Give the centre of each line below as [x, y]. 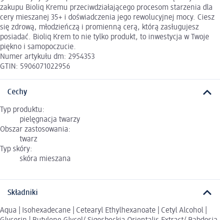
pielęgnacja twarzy [50, 120]
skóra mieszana [45, 159]
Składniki [23, 193]
